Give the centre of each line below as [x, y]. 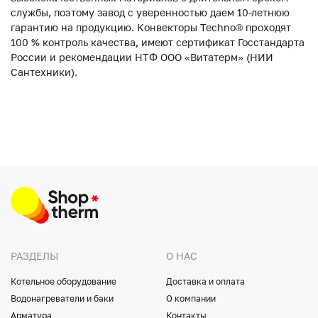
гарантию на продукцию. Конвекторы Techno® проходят [151, 27]
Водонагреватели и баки [62, 298]
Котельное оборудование [64, 281]
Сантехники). [44, 72]
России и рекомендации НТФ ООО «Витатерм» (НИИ [142, 57]
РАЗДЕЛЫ [34, 256]
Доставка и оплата [205, 281]
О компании [191, 298]
